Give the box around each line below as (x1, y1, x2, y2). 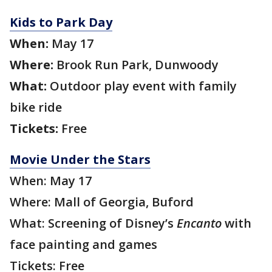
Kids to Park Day (10, 14, 112, 31)
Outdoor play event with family (47, 78, 237, 95)
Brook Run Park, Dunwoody (53, 56, 219, 73)
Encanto (177, 215, 222, 232)
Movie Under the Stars (10, 151, 151, 168)
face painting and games (10, 236, 157, 253)
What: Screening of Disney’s (10, 215, 177, 232)
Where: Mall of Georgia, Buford (10, 194, 194, 211)
